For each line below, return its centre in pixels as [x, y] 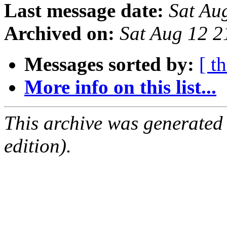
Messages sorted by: [109, 64]
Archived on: [59, 33]
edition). [38, 146]
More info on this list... [120, 87]
